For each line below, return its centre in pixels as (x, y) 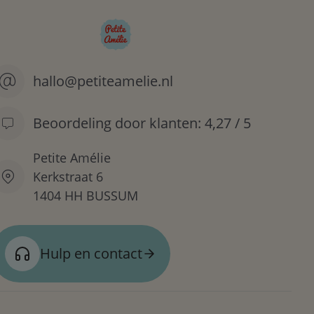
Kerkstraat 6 (68, 176)
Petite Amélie (72, 157)
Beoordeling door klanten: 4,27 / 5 (142, 123)
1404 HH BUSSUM (86, 195)
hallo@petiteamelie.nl (103, 81)
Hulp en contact (91, 253)
